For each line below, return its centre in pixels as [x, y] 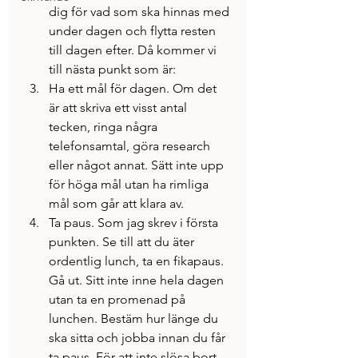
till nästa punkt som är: [112, 69]
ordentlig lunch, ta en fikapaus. [138, 261]
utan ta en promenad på [119, 299]
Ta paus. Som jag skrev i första [135, 223]
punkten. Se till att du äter [123, 242]
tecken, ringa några [105, 127]
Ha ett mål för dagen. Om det [134, 88]
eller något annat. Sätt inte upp [138, 165]
